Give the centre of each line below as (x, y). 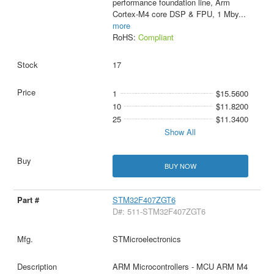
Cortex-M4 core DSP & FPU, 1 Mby (175, 13)
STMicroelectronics (146, 239)
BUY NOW (180, 165)
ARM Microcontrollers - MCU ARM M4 (180, 266)
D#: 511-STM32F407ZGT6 (159, 211)
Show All (180, 131)
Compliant (156, 37)
